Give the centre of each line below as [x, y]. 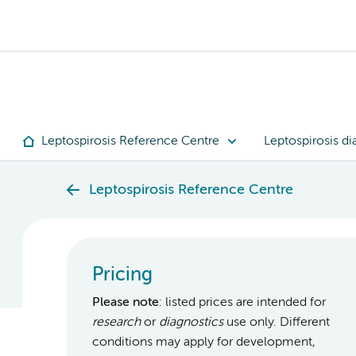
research [116, 322]
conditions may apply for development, [204, 342]
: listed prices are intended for [242, 302]
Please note [126, 302]
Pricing [122, 275]
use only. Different [277, 322]
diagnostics [191, 322]
